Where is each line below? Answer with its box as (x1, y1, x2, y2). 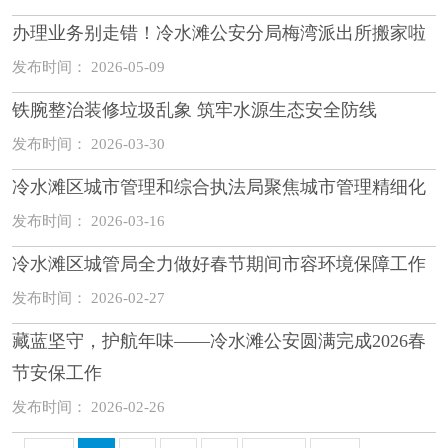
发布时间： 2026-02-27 (12, 290, 165, 306)
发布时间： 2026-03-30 (12, 136, 165, 152)
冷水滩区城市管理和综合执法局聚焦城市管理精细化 (12, 177, 426, 197)
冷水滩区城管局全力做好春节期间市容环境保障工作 (12, 254, 426, 274)
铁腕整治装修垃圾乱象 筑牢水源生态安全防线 (12, 100, 377, 120)
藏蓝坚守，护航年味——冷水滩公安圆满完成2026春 (12, 331, 426, 351)
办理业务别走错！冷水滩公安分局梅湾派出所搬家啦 (12, 23, 426, 43)
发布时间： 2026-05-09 (12, 59, 165, 75)
